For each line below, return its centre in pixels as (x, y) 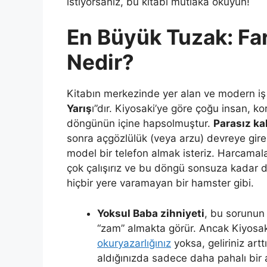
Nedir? (100, 62)
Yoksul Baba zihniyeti (151, 213)
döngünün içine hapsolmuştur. (140, 124)
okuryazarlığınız (134, 243)
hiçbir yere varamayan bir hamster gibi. (160, 183)
